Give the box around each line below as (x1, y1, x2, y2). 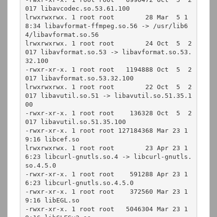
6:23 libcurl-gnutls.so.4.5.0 (25, 179, 134, 186)
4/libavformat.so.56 (25, 31, 99, 38)
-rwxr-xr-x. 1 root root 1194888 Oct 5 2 (25, 65, 192, 73)
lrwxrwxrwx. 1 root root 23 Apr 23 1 (25, 144, 188, 152)
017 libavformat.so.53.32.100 (25, 74, 134, 82)
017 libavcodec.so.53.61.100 (25, 4, 130, 12)
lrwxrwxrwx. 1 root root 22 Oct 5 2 (25, 83, 192, 91)
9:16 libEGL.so (25, 196, 79, 204)
